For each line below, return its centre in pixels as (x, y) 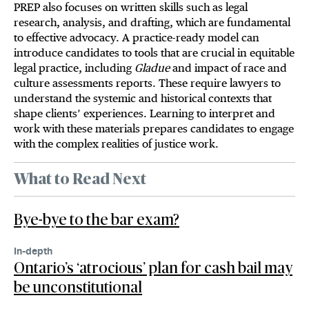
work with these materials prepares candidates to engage (154, 129)
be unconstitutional (78, 288)
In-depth (33, 251)
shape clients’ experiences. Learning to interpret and (144, 114)
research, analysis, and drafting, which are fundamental (152, 23)
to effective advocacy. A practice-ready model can (137, 38)
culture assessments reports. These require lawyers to (147, 83)
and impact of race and (228, 68)
